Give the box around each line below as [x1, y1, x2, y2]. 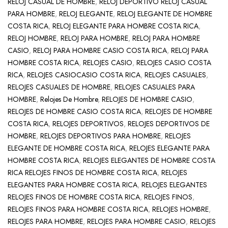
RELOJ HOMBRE [8, 33, 56, 43]
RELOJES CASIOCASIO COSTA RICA [27, 70, 140, 80]
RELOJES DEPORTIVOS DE [128, 119, 210, 129]
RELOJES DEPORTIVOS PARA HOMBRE [40, 131, 161, 141]
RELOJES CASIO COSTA [136, 58, 211, 68]
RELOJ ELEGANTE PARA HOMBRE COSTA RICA [52, 21, 198, 31]
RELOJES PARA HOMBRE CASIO [87, 216, 186, 226]
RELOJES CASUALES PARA [115, 82, 195, 92]
